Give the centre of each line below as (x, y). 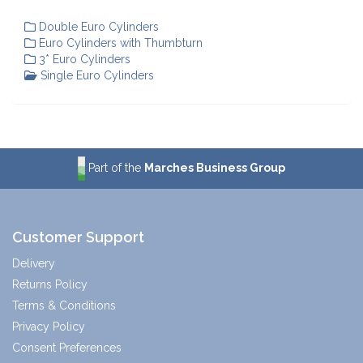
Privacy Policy (49, 327)
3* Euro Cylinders (83, 59)
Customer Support (78, 237)
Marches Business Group (215, 167)
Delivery (34, 263)
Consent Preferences (67, 348)
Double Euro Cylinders (97, 27)
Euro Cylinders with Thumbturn (119, 43)
